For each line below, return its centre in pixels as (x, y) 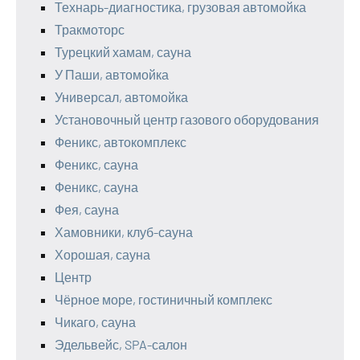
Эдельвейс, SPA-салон (121, 345)
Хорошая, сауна (102, 255)
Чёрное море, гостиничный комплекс (164, 300)
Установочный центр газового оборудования (187, 120)
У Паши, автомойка (112, 75)
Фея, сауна (87, 210)
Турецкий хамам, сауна (123, 52)
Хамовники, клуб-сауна (124, 232)
